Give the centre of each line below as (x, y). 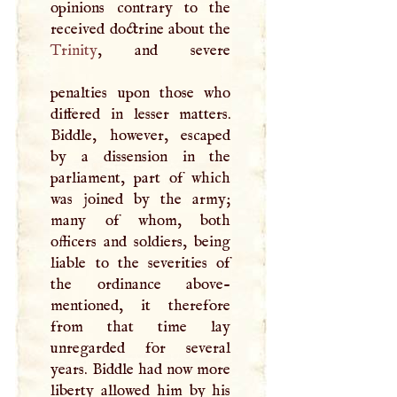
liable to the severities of (141, 263)
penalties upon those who (141, 93)
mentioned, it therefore (141, 305)
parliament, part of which (141, 178)
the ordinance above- (141, 284)
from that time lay (141, 327)
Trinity (74, 50)
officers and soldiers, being (141, 241)
